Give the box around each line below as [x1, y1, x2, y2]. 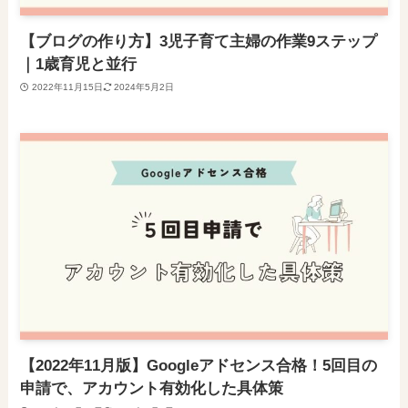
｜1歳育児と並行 [20, 56, 138, 74]
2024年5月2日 [114, 81, 175, 92]
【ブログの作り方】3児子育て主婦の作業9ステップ [20, 33, 378, 51]
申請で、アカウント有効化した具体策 [20, 380, 284, 398]
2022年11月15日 [31, 81, 103, 92]
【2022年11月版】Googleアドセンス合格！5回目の [20, 357, 378, 375]
